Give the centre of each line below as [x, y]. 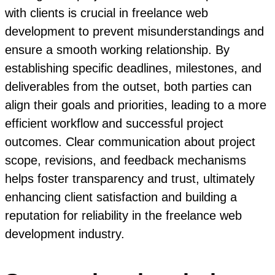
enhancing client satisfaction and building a [121, 197]
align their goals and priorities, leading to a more [136, 105]
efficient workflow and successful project [114, 123]
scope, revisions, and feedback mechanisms [126, 160]
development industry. [65, 234]
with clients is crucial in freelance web [107, 13]
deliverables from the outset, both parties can [128, 86]
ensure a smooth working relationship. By [117, 49]
